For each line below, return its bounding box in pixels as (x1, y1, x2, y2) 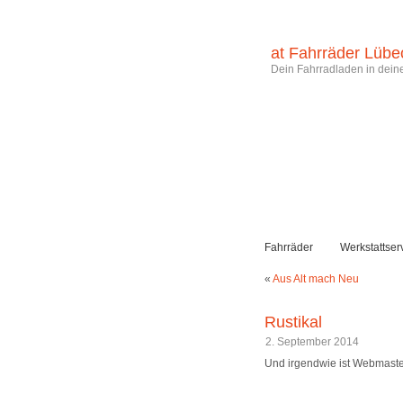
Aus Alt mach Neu (273, 273, 359, 285)
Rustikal (264, 312, 322, 331)
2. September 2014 (265, 336, 359, 349)
